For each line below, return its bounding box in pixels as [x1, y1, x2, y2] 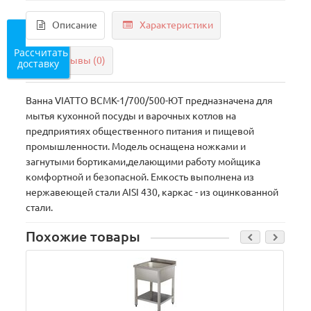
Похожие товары [26, 229, 141, 244]
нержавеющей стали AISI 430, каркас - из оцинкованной [26, 187, 279, 198]
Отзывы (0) [53, 55, 106, 66]
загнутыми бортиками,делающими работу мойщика [26, 156, 261, 167]
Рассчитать [14, 45, 68, 59]
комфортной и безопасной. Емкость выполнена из [26, 171, 255, 183]
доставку [17, 56, 59, 70]
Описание [52, 19, 98, 31]
